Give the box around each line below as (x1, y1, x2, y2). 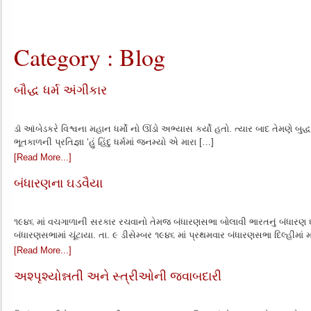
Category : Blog (14, 41, 165, 73)
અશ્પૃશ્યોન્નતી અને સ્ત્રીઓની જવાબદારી (14, 269, 221, 283)
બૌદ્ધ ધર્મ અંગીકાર (14, 83, 107, 97)
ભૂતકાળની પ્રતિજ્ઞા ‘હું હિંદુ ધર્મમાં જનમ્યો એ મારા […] (14, 137, 214, 147)
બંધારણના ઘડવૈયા (14, 176, 103, 190)
